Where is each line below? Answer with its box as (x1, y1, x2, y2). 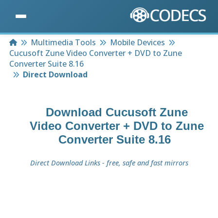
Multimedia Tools (31, 37, 96, 48)
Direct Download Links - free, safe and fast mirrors (30, 158, 188, 168)
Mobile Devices (109, 37, 165, 48)
